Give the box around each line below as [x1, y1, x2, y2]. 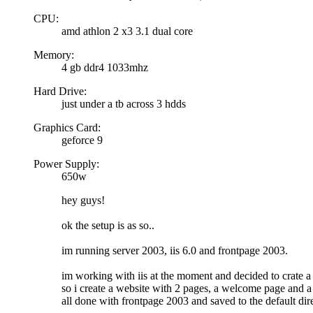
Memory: [34, 49, 74, 61]
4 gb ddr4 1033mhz [61, 61, 148, 74]
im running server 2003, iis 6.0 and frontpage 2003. [61, 245, 288, 257]
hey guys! [61, 194, 105, 207]
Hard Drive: [34, 85, 87, 98]
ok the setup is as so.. [61, 219, 154, 232]
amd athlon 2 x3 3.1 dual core [61, 25, 193, 38]
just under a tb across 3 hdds [61, 98, 186, 110]
